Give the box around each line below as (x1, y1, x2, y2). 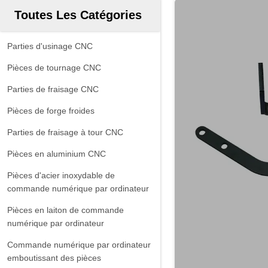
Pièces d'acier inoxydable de (7, 170, 115, 180)
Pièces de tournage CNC (7, 63, 101, 72)
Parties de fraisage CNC (7, 84, 99, 94)
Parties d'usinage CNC (7, 41, 93, 51)
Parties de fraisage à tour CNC (7, 127, 123, 137)
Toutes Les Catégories (14, 8, 142, 22)
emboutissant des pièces (7, 253, 101, 263)
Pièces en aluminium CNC (7, 149, 106, 159)
